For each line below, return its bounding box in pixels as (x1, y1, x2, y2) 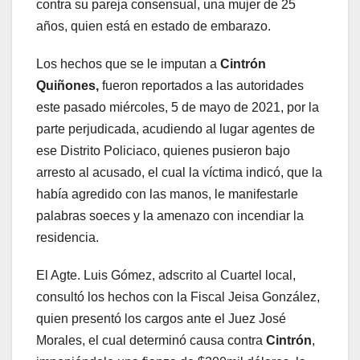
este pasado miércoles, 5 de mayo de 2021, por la (36, 100, 319, 114)
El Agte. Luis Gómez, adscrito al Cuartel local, (36, 268, 296, 282)
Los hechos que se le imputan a (36, 56, 217, 71)
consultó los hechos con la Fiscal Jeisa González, (36, 289, 320, 304)
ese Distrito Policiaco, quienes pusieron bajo (36, 143, 290, 157)
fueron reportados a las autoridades (99, 78, 304, 92)
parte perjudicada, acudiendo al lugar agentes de (36, 121, 315, 136)
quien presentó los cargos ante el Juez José (36, 311, 286, 325)
